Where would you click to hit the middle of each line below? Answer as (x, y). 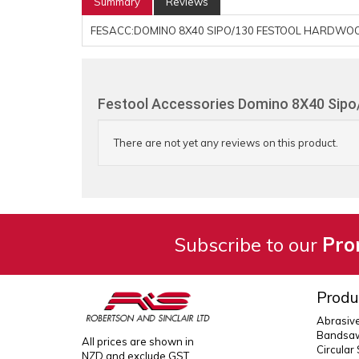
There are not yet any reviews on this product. (226, 143)
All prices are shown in (138, 341)
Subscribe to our (248, 244)
